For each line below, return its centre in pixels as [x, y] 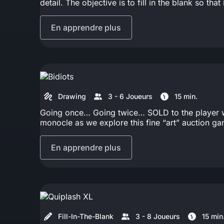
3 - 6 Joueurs [130, 96]
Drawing [72, 96]
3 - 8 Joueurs [158, 216]
